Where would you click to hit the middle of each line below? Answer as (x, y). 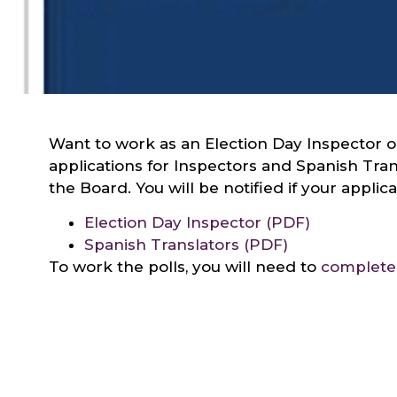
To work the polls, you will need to (184, 267)
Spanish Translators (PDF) (186, 245)
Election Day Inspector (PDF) (197, 223)
